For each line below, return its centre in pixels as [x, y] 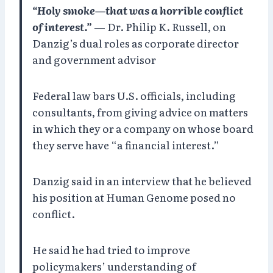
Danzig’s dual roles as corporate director [136, 43]
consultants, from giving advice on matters [140, 112]
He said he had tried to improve [111, 249]
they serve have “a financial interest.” [126, 144]
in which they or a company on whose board [143, 128]
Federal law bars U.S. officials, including [134, 95]
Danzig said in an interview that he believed [142, 180]
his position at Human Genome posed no [134, 197]
